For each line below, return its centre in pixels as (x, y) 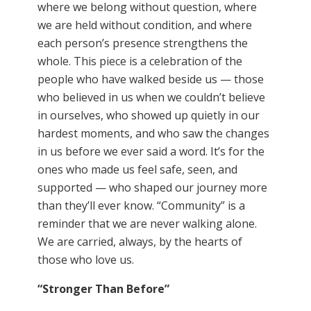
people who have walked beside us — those (151, 79)
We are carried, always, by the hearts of (140, 242)
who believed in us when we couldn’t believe (151, 97)
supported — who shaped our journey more (152, 187)
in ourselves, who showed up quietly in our (149, 115)
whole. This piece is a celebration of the (140, 61)
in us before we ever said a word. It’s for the (151, 151)
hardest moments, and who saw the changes (153, 133)
